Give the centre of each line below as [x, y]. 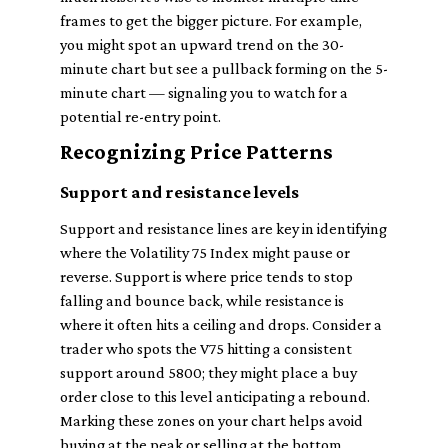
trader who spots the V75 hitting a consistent [206, 348]
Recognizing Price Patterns [196, 151]
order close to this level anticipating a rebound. [215, 396]
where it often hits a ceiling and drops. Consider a [221, 324]
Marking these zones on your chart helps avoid [211, 420]
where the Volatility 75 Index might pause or [205, 252]
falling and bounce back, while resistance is [202, 300]
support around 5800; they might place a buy [208, 372]
